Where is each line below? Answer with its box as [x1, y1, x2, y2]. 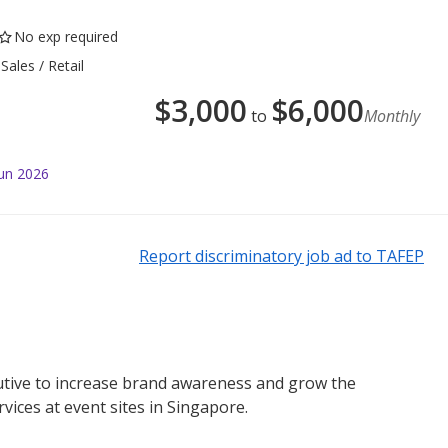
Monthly [364, 105, 420, 128]
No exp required [14, 27, 119, 47]
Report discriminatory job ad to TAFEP [139, 245, 424, 268]
